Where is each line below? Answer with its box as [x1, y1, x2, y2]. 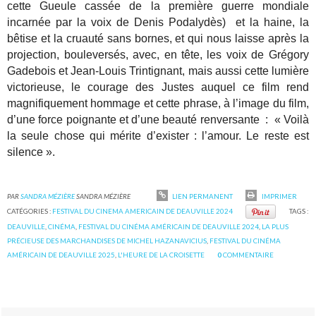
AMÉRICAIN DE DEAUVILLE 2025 [7, 250, 116, 260]
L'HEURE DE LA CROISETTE [118, 250, 205, 260]
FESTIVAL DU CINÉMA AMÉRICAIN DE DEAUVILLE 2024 [78, 222, 260, 231]
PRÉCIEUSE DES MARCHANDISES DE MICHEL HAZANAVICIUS [7, 236, 207, 245]
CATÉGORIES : [7, 207, 53, 216]
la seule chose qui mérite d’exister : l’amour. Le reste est [7, 129, 309, 142]
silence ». [7, 145, 56, 158]
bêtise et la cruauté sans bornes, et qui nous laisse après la [7, 32, 309, 44]
